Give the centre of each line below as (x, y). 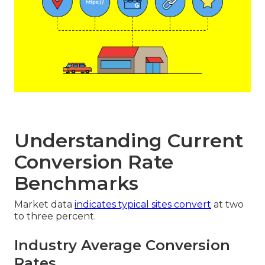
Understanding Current (129, 141)
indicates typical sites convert (143, 205)
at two (227, 205)
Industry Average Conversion (122, 245)
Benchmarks (76, 183)
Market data (44, 205)
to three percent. (55, 216)
